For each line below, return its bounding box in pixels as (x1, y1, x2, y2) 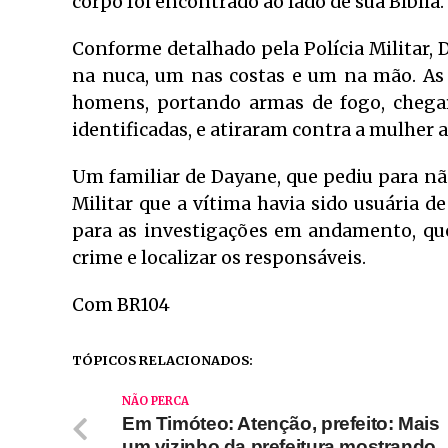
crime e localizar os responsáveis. (72, 246, 366, 269)
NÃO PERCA (122, 393, 189, 408)
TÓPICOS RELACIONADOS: (72, 351, 253, 368)
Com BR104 (72, 293, 170, 316)
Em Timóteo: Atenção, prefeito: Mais (122, 412, 440, 434)
